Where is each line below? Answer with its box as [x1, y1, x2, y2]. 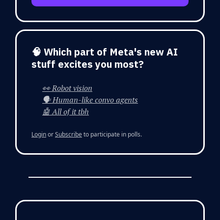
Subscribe [55, 130, 82, 138]
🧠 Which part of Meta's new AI [31, 45, 178, 58]
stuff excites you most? [31, 57, 144, 71]
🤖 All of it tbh [42, 106, 89, 117]
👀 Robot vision [42, 82, 92, 93]
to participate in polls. [82, 130, 142, 138]
